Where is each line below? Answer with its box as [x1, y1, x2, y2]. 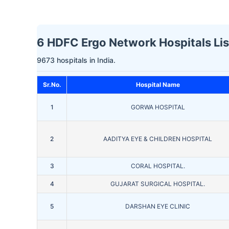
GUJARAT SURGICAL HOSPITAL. [110, 180, 205, 188]
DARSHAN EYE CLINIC [125, 202, 190, 211]
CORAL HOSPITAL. [130, 162, 185, 170]
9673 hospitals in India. [37, 56, 116, 65]
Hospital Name [135, 81, 180, 89]
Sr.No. [42, 81, 61, 89]
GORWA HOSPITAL [130, 103, 185, 111]
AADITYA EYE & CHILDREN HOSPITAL [103, 135, 212, 143]
